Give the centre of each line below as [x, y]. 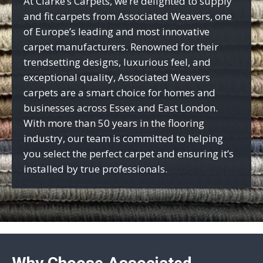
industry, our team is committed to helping [123, 138]
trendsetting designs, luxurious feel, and [117, 62]
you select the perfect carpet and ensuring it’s [129, 153]
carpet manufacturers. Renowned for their [121, 46]
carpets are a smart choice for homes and [119, 92]
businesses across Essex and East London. [121, 107]
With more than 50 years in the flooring [114, 123]
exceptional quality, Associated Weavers [117, 77]
